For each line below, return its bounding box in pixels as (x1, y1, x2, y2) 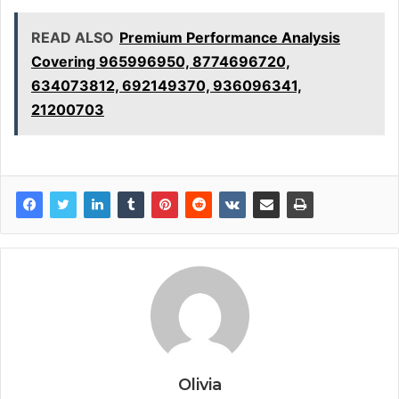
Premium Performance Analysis (119, 28, 340, 47)
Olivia (177, 375, 222, 395)
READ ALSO (31, 28, 114, 47)
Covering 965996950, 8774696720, (31, 53, 290, 71)
